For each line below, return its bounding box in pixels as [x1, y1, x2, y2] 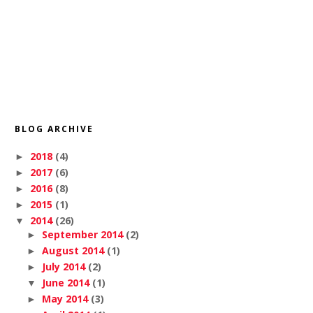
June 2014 [41, 275, 89, 289]
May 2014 [41, 291, 88, 305]
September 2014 [41, 227, 123, 241]
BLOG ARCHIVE [15, 123, 94, 136]
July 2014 [41, 259, 85, 273]
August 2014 [41, 243, 104, 257]
